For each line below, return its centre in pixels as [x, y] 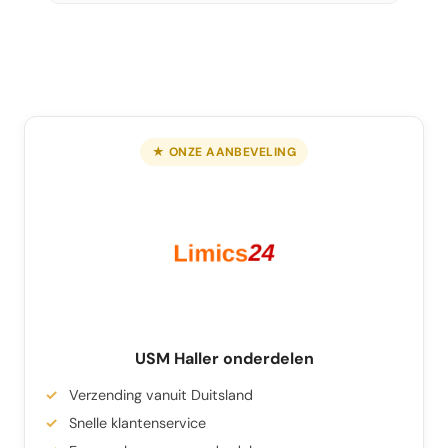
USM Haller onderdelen [224, 359]
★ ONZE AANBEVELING [224, 152]
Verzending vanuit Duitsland [161, 395]
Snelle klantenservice [137, 423]
